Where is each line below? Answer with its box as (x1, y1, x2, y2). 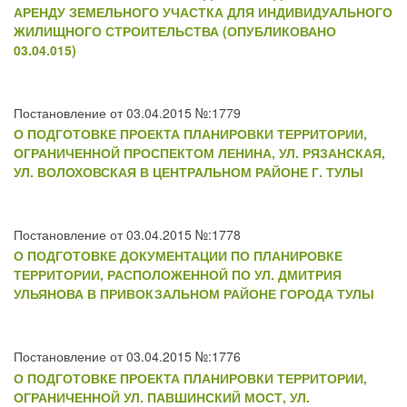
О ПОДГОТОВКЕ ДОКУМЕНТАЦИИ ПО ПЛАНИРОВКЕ (14, 246, 342, 265)
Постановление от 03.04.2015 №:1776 (14, 347, 241, 366)
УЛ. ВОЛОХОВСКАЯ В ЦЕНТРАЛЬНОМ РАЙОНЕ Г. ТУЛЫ (14, 162, 363, 181)
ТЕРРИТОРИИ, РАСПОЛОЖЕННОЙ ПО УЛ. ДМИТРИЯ (14, 265, 342, 284)
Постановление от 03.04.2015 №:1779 (14, 103, 241, 122)
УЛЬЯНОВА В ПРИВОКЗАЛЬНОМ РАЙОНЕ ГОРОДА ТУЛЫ (14, 284, 374, 303)
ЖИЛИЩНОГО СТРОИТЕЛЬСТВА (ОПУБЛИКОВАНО (14, 21, 336, 40)
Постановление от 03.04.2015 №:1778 (14, 224, 241, 243)
